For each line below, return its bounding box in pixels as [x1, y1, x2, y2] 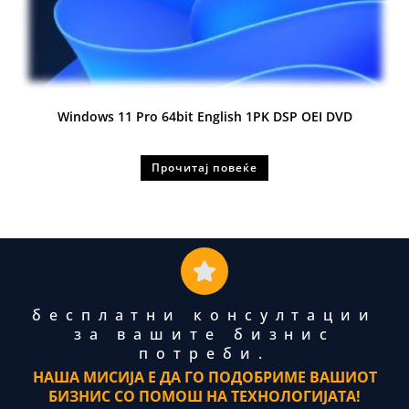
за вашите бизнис [73, 323, 336, 344]
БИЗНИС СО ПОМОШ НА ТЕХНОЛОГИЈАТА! [48, 385, 361, 406]
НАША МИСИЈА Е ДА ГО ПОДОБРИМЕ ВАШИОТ [32, 366, 377, 387]
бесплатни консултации [32, 304, 377, 325]
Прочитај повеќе [152, 160, 257, 176]
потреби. [139, 342, 270, 363]
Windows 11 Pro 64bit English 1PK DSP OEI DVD [57, 108, 352, 126]
